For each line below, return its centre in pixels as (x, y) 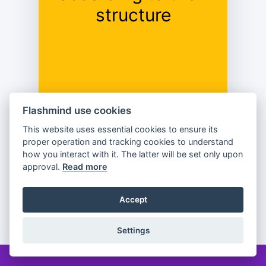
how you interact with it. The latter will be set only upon (133, 154)
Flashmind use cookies (77, 110)
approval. (43, 167)
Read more (85, 167)
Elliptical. (133, 26)
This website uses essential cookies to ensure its (121, 129)
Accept (133, 200)
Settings (133, 231)
